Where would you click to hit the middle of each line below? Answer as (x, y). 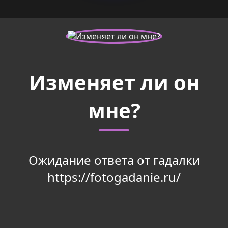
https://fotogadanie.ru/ (114, 177)
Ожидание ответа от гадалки (114, 160)
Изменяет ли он (114, 82)
